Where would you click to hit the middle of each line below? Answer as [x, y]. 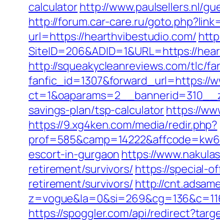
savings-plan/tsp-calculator [96, 110]
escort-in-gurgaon [74, 154]
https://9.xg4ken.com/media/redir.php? [123, 125]
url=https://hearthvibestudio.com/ [112, 36]
